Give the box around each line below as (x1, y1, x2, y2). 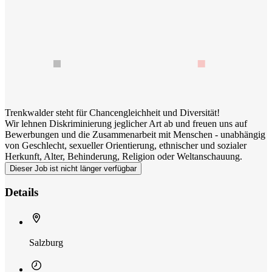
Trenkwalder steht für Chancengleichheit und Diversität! (5, 107, 220, 118)
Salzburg (29, 237, 63, 248)
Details (5, 186, 38, 199)
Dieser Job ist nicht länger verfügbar (10, 163, 137, 173)
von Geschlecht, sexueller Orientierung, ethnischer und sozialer (5, 140, 246, 151)
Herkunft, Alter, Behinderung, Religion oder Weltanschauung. (5, 151, 242, 161)
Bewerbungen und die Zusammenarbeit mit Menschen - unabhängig (5, 129, 265, 140)
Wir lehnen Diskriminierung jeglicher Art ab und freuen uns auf (5, 118, 247, 129)
